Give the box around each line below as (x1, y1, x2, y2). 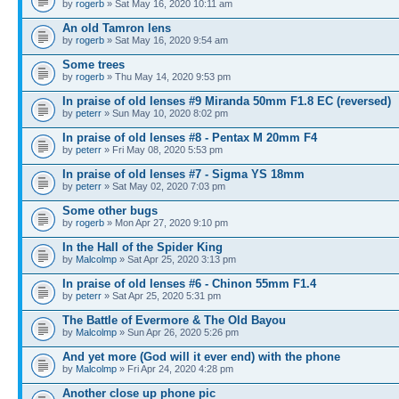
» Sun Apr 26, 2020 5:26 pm (117, 327, 239, 338)
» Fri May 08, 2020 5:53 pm (102, 144, 223, 155)
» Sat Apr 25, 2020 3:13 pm (117, 254, 236, 265)
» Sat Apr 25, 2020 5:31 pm (102, 290, 221, 301)
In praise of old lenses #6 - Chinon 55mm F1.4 (62, 277, 316, 290)
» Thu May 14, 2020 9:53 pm (104, 71, 231, 82)
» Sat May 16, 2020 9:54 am (104, 35, 228, 45)
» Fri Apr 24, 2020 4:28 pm (117, 363, 233, 374)
